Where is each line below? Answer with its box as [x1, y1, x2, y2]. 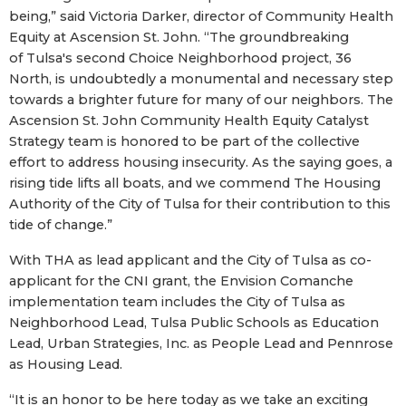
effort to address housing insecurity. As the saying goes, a [9, 153, 392, 170]
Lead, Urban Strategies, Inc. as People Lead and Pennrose [9, 334, 393, 352]
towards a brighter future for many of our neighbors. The [9, 91, 393, 108]
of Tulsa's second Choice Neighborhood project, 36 [9, 49, 352, 66]
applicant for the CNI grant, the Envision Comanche [9, 272, 353, 289]
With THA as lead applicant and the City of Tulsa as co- [9, 251, 372, 268]
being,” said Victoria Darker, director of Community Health [9, 7, 393, 24]
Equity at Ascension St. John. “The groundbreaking [9, 28, 349, 45]
